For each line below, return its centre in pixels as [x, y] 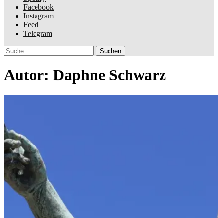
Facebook [38, 7]
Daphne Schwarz [109, 75]
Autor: [28, 75]
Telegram [38, 33]
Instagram [38, 16]
